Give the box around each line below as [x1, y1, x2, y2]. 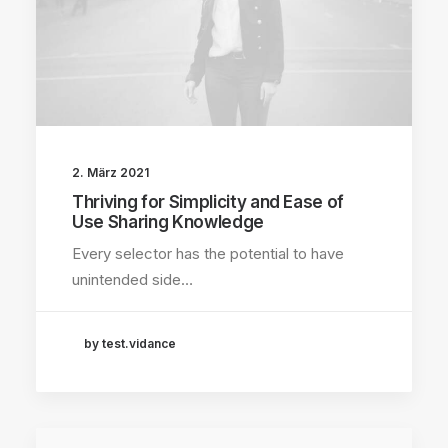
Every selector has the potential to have [72, 243, 344, 263]
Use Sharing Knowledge [72, 211, 264, 232]
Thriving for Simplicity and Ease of [72, 191, 345, 212]
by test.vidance [84, 336, 176, 352]
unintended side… [72, 269, 193, 289]
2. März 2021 [72, 164, 149, 180]
